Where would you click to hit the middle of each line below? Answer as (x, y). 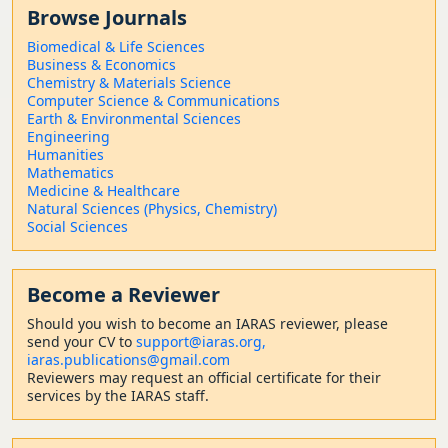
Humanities (65, 154)
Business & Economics (101, 64)
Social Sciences (77, 226)
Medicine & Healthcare (103, 190)
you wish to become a (148, 323)
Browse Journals (107, 17)
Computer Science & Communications (153, 100)
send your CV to (81, 341)
